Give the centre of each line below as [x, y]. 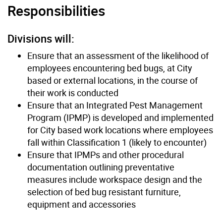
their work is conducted [73, 92]
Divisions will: [41, 38]
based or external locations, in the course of [112, 80]
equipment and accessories [82, 204]
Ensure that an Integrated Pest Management [115, 105]
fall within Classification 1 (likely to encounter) [117, 142]
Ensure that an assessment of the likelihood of [118, 55]
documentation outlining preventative [101, 167]
